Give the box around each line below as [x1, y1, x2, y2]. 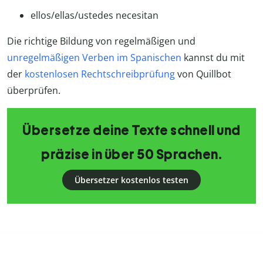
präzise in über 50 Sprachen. [41, 146, 222, 163]
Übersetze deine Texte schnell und [22, 122, 241, 139]
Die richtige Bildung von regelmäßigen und [7, 35, 195, 48]
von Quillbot [175, 68, 231, 81]
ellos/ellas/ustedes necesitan [31, 9, 159, 22]
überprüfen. [7, 84, 60, 97]
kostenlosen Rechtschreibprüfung [25, 68, 175, 81]
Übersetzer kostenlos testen [75, 174, 188, 186]
